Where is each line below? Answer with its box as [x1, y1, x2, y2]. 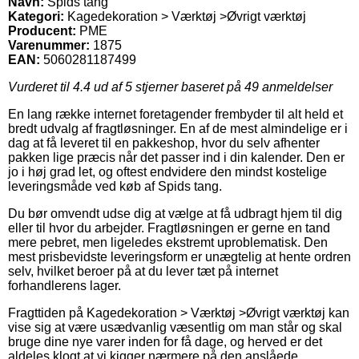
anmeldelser [259, 79, 333, 94]
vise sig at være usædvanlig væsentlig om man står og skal [8, 320, 342, 334]
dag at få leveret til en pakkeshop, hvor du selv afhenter [8, 135, 320, 150]
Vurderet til [8, 79, 73, 94]
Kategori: [8, 9, 64, 23]
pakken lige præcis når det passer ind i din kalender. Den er [8, 150, 345, 164]
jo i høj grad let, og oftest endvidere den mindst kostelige [8, 164, 327, 179]
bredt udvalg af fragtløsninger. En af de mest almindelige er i [8, 121, 348, 135]
